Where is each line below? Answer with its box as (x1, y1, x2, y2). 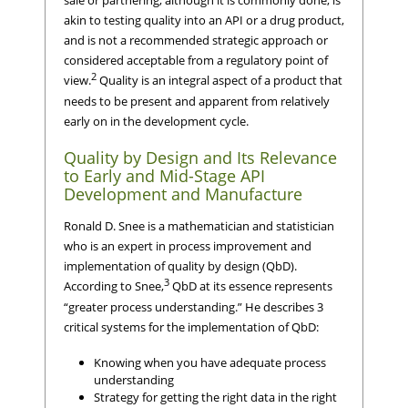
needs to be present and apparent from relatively (64, 92, 330, 109)
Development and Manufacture (64, 183, 302, 206)
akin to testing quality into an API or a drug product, (64, 11, 344, 28)
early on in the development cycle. (64, 112, 249, 129)
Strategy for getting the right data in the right (93, 389, 337, 406)
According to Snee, (64, 277, 164, 294)
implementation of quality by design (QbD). (64, 257, 297, 274)
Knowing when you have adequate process (93, 354, 326, 372)
